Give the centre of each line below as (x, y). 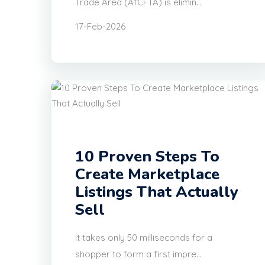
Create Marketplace (147, 174)
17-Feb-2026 (100, 27)
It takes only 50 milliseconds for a (144, 238)
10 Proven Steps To (147, 157)
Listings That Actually (157, 192)
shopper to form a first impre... (138, 254)
